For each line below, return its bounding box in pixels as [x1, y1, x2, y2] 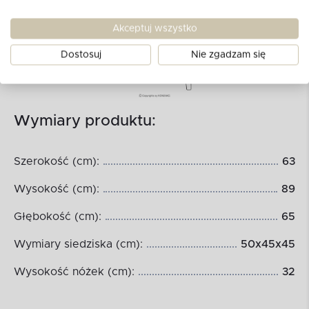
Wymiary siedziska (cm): [14, 239, 143, 250]
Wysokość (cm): [14, 183, 99, 195]
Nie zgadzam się [191, 50, 266, 59]
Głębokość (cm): [14, 211, 101, 223]
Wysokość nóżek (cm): [14, 266, 134, 278]
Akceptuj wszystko [112, 23, 197, 33]
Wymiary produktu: [14, 114, 156, 130]
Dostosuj [60, 50, 101, 59]
